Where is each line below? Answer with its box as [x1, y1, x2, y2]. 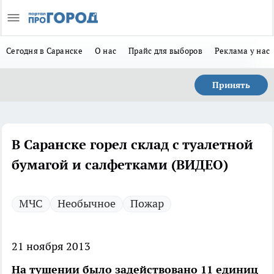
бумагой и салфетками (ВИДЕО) [12, 156, 228, 173]
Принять [212, 80, 250, 91]
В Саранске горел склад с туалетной [12, 136, 253, 153]
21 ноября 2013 [12, 239, 91, 253]
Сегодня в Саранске [6, 45, 83, 56]
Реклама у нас [214, 45, 270, 56]
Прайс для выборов [128, 45, 202, 56]
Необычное [57, 196, 116, 210]
